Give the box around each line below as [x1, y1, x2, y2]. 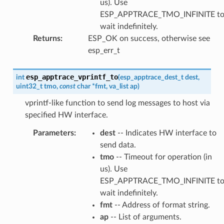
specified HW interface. [24, 110, 108, 119]
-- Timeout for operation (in [113, 152, 212, 161]
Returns [32, 34, 60, 42]
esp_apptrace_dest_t [119, 73, 183, 81]
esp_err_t [87, 46, 120, 54]
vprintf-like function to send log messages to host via [24, 98, 210, 107]
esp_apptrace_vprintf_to [25, 72, 118, 81]
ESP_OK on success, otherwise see [87, 34, 210, 42]
